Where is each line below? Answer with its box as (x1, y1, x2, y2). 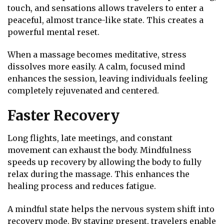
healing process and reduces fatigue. (7, 181, 156, 191)
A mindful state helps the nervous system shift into (7, 203, 214, 214)
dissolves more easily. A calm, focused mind (7, 61, 185, 72)
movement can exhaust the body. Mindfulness (7, 145, 191, 155)
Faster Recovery (7, 106, 119, 125)
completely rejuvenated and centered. (7, 85, 159, 96)
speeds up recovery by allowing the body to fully (7, 157, 201, 167)
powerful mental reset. (7, 26, 99, 37)
